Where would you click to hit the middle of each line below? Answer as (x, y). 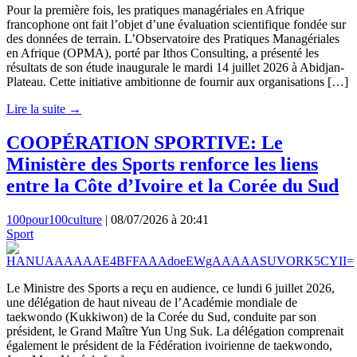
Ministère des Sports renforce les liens (162, 164)
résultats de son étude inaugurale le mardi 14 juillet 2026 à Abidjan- (175, 67)
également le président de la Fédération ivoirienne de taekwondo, (169, 345)
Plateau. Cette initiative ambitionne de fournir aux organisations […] (177, 81)
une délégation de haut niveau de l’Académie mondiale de (152, 302)
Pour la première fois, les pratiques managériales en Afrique (155, 10)
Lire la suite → (44, 108)
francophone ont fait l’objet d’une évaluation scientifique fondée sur (176, 24)
